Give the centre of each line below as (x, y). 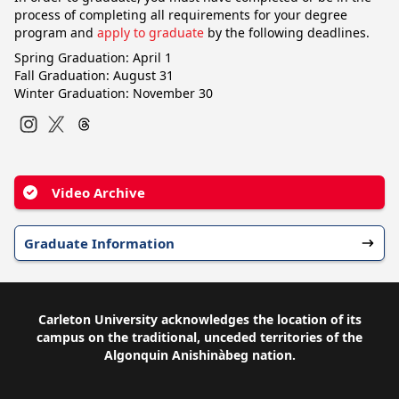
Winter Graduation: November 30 (114, 93)
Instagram (54, 142)
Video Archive (98, 192)
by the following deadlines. (287, 33)
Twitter (71, 142)
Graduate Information (99, 243)
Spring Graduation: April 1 (93, 57)
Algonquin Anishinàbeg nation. (199, 355)
